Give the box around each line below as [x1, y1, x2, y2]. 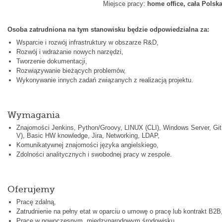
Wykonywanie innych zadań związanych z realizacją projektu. [16, 76, 193, 84]
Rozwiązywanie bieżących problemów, [16, 66, 126, 74]
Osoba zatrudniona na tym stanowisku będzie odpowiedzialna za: [7, 25, 209, 33]
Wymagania [7, 110, 60, 120]
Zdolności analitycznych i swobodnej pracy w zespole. [16, 150, 172, 158]
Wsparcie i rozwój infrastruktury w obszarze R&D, [16, 38, 159, 46]
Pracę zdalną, [16, 198, 56, 206]
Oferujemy [7, 184, 55, 194]
